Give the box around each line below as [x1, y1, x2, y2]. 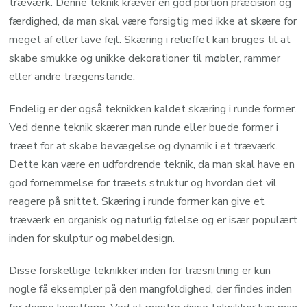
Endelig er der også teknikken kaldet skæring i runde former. [9, 101, 297, 116]
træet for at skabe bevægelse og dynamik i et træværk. [9, 138, 278, 153]
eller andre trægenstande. [9, 69, 136, 84]
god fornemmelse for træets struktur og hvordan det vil [9, 175, 278, 191]
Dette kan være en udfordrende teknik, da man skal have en [9, 156, 295, 172]
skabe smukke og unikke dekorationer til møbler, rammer [9, 50, 281, 66]
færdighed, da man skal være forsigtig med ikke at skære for [9, 13, 297, 29]
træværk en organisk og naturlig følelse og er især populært [9, 212, 298, 228]
